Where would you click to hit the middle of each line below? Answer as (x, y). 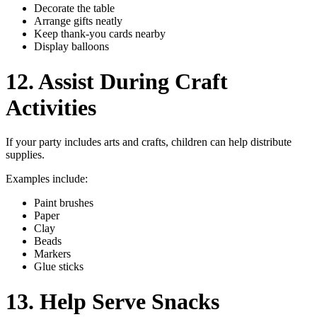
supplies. (25, 155)
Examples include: (47, 179)
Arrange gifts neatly (78, 21)
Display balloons (71, 47)
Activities (51, 107)
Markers (52, 254)
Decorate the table (74, 8)
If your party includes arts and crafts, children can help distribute (149, 142)
